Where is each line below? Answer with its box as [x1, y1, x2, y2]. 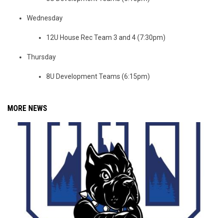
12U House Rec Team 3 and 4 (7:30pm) [46, 34, 165, 41]
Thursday [27, 53, 56, 61]
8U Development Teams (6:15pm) [46, 73, 150, 80]
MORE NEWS [7, 104, 47, 113]
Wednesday [27, 14, 63, 22]
